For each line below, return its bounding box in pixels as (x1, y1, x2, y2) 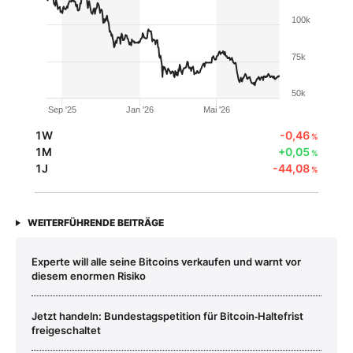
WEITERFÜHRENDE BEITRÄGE (28, 217, 164, 229)
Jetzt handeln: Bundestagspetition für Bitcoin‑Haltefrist (32, 310, 303, 323)
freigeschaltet (32, 324, 101, 337)
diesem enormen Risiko (32, 269, 146, 283)
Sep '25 (48, 105, 77, 115)
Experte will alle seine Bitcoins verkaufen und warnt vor (32, 255, 301, 269)
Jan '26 (126, 105, 154, 115)
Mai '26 (203, 105, 230, 115)
